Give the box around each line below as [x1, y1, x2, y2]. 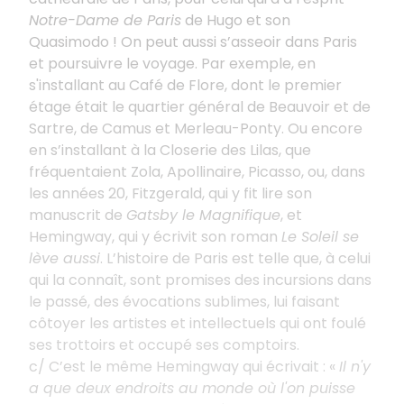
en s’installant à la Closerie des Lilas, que [29, 139, 311, 161]
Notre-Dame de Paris [29, 9, 181, 31]
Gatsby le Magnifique [126, 204, 280, 225]
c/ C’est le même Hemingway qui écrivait [29, 355, 319, 377]
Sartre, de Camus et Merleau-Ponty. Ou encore [29, 117, 363, 139]
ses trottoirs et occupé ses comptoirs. [29, 334, 299, 355]
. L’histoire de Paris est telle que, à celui [100, 247, 371, 269]
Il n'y [339, 355, 371, 377]
